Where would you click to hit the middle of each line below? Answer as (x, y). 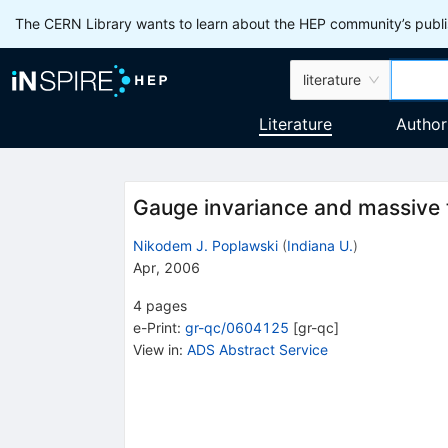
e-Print (154, 327)
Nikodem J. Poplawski (205, 245)
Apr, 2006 (166, 267)
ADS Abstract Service (257, 349)
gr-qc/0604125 (236, 327)
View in (155, 349)
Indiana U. (319, 245)
